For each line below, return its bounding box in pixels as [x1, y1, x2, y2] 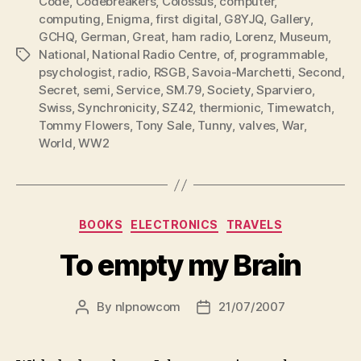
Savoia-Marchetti [192, 64, 293, 80]
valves [238, 118, 276, 133]
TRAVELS [226, 218, 283, 231]
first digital [156, 11, 218, 27]
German [80, 29, 127, 44]
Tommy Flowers [39, 118, 130, 133]
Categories [180, 213, 251, 230]
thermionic [198, 100, 261, 115]
